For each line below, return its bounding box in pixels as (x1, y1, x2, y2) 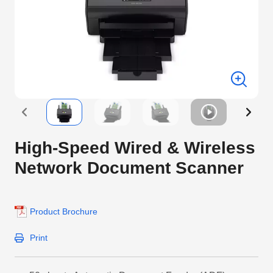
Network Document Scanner (15, 158, 244, 177)
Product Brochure (30, 207, 97, 216)
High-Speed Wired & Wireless (15, 138, 255, 157)
